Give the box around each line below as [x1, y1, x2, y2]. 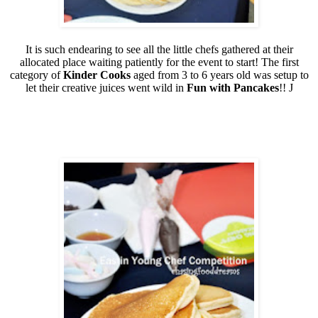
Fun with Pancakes [186, 81, 279, 94]
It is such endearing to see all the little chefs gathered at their [25, 43, 293, 55]
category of [9, 68, 63, 81]
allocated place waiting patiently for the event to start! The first [19, 55, 299, 68]
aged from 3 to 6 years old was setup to [130, 68, 309, 81]
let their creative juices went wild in [25, 81, 187, 94]
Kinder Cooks [62, 68, 131, 81]
